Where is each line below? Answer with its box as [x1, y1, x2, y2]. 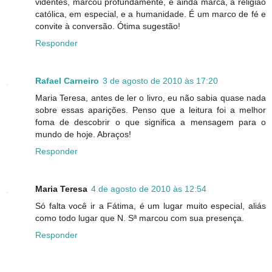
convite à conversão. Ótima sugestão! [35, 21, 180, 32]
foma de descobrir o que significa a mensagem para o [35, 117, 266, 127]
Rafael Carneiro [35, 76, 99, 86]
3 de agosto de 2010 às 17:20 [103, 76, 218, 86]
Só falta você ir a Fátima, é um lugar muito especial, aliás [35, 201, 266, 211]
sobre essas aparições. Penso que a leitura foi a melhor [35, 105, 266, 115]
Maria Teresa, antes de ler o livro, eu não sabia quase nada [35, 93, 266, 103]
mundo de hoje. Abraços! [35, 129, 131, 140]
